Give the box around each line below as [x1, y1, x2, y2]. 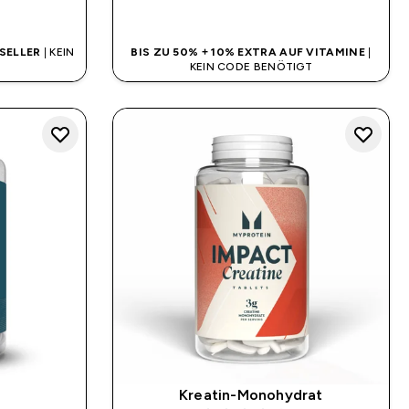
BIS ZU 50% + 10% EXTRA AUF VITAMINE [131, 45, 369, 58]
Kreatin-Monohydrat [179, 387, 323, 404]
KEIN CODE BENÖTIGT [189, 59, 313, 73]
